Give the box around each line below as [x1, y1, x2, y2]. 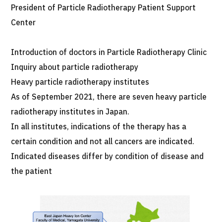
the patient [11, 166, 53, 177]
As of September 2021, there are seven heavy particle [11, 91, 207, 103]
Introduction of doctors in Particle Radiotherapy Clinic [11, 47, 207, 58]
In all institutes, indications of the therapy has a [11, 121, 187, 133]
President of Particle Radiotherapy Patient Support [11, 2, 196, 14]
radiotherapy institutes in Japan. [11, 106, 130, 118]
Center [11, 17, 36, 29]
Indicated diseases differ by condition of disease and [11, 151, 204, 163]
